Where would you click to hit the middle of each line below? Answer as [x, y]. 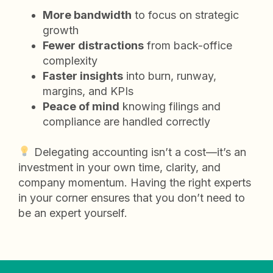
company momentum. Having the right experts [135, 182]
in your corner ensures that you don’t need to [132, 197]
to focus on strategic [185, 15]
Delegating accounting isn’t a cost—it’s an [138, 152]
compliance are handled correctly [126, 121]
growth [61, 30]
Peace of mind [81, 106]
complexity [70, 60]
